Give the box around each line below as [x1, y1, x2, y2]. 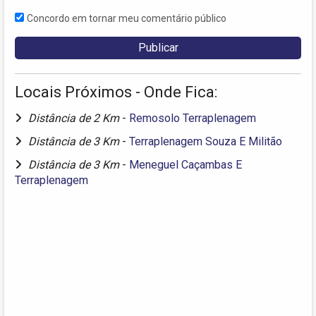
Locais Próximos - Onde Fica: [15, 83, 217, 101]
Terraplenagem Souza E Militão [129, 134, 282, 148]
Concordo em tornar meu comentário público [27, 12, 226, 24]
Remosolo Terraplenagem [129, 111, 256, 125]
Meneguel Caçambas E [129, 157, 242, 171]
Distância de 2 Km [28, 111, 122, 125]
